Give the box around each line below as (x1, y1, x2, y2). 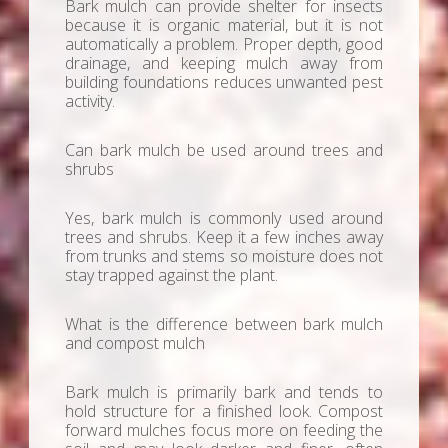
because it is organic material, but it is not (65, 14, 383, 37)
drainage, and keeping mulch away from (65, 52, 383, 75)
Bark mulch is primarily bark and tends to (65, 381, 383, 404)
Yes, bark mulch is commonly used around (65, 207, 383, 230)
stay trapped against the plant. (65, 264, 278, 287)
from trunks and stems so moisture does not (65, 245, 383, 268)
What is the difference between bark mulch (65, 313, 383, 336)
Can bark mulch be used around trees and (65, 139, 383, 162)
